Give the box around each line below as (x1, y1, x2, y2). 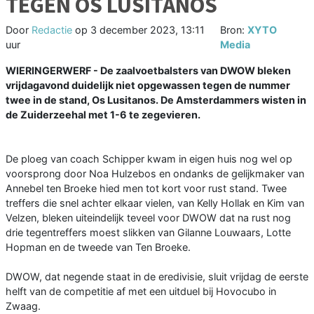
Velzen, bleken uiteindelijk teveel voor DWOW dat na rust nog (6, 212, 291, 224)
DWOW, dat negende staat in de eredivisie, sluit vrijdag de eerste (6, 271, 308, 283)
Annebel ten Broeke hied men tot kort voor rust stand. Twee (6, 182, 287, 195)
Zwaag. (6, 300, 41, 313)
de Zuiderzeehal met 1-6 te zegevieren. (6, 109, 200, 121)
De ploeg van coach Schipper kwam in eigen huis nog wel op (6, 153, 292, 165)
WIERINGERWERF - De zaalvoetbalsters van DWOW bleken (6, 64, 291, 77)
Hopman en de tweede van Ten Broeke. (6, 241, 191, 254)
